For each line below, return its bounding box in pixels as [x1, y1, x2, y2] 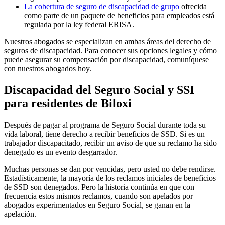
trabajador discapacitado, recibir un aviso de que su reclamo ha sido [4, 139, 217, 148]
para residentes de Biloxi [4, 97, 132, 110]
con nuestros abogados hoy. [4, 64, 91, 73]
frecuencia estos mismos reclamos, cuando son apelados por [4, 192, 193, 201]
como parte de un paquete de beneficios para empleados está [24, 11, 214, 20]
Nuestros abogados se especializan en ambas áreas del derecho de [4, 37, 211, 46]
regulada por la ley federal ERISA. [24, 20, 134, 29]
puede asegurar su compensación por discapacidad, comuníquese [4, 55, 209, 64]
